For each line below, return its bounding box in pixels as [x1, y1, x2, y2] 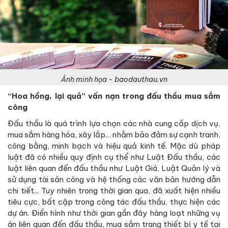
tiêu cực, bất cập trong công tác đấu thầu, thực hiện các [8, 197, 220, 207]
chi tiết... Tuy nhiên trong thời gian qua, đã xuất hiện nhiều [8, 186, 220, 196]
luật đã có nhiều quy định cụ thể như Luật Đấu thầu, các [8, 152, 220, 162]
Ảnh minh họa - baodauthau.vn [61, 75, 167, 84]
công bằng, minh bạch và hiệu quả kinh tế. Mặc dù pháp [8, 141, 220, 151]
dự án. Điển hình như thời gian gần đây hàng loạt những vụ [8, 208, 220, 218]
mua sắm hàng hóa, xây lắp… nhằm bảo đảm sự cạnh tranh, [8, 130, 220, 140]
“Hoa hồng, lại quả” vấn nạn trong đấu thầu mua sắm [8, 91, 220, 101]
